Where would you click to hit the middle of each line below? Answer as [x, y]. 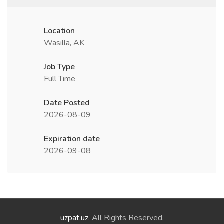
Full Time [60, 79]
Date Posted [67, 103]
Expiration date [72, 139]
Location [59, 31]
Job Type [59, 67]
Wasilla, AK [64, 43]
